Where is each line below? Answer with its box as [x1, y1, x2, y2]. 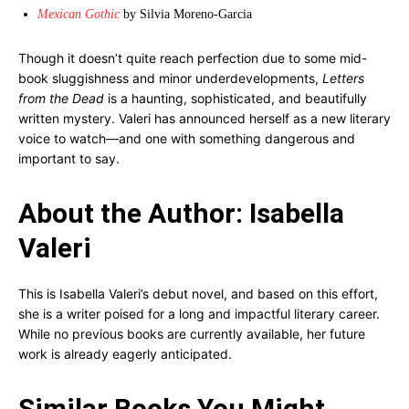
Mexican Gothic [37, 7, 120, 21]
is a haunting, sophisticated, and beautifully [104, 90, 367, 106]
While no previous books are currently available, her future [18, 326, 365, 341]
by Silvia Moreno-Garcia [120, 7, 252, 21]
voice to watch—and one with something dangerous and [18, 131, 355, 146]
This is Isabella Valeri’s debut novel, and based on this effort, [18, 286, 378, 301]
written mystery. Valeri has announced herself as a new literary [18, 110, 391, 126]
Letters [322, 70, 364, 86]
